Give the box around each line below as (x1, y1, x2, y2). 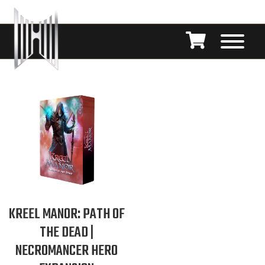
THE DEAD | (40, 222, 94, 244)
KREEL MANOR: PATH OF (8, 203, 125, 226)
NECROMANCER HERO (15, 240, 118, 263)
